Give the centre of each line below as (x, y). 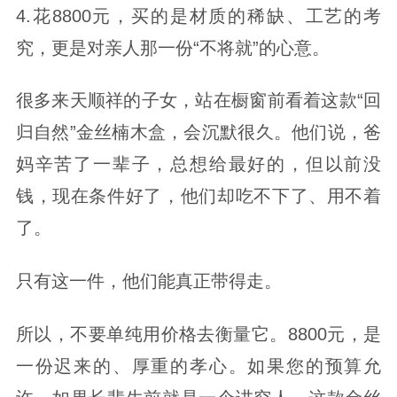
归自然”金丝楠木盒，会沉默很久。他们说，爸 (198, 132)
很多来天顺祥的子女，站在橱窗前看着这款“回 (198, 101)
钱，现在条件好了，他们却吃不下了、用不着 (198, 196)
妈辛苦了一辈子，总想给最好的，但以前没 (198, 164)
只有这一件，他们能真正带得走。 (148, 281)
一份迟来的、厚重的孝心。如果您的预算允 (198, 366)
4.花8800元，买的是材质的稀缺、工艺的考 (198, 16)
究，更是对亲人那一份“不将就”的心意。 (172, 47)
